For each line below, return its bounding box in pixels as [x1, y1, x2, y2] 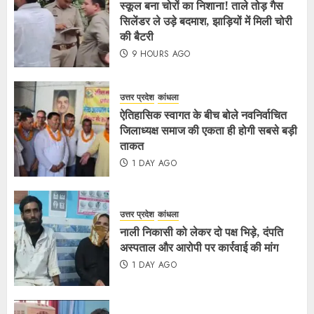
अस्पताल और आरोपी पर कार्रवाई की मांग [120, 239, 278, 255]
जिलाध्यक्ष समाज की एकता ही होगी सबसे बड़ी [120, 122, 297, 138]
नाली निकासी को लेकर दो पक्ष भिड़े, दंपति [120, 224, 283, 240]
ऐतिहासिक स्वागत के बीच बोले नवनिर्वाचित [120, 107, 287, 123]
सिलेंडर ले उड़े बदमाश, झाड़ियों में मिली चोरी [120, 13, 292, 29]
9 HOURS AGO [131, 47, 191, 60]
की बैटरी [120, 28, 153, 44]
